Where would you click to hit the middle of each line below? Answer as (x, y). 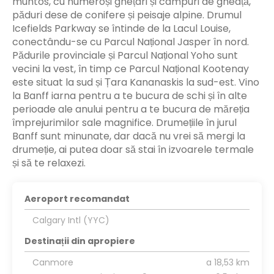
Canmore (53, 262)
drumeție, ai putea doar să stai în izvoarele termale (133, 149)
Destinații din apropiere (80, 241)
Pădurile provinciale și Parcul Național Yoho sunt (125, 55)
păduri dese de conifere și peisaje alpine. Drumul (127, 15)
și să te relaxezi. (49, 163)
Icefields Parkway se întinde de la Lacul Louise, (121, 28)
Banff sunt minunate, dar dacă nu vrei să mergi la (129, 136)
